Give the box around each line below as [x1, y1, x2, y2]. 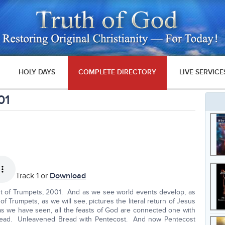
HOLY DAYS [19, 68, 56, 76]
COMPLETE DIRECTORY [78, 68, 156, 76]
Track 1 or [16, 171, 50, 181]
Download [50, 171, 86, 181]
